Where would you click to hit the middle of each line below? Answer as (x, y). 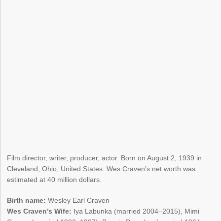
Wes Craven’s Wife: (39, 211)
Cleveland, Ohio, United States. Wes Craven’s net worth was (101, 169)
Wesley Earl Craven (78, 201)
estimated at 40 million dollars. (55, 180)
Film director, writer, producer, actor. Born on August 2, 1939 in (105, 158)
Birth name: (27, 201)
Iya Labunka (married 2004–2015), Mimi (136, 211)
